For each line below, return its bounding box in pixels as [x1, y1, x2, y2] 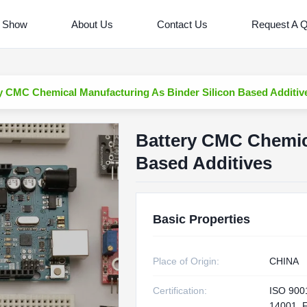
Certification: [152, 285, 207, 296]
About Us [71, 18, 113, 30]
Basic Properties [152, 212, 250, 226]
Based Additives [135, 153, 272, 173]
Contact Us [156, 18, 208, 30]
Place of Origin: [152, 256, 219, 267]
